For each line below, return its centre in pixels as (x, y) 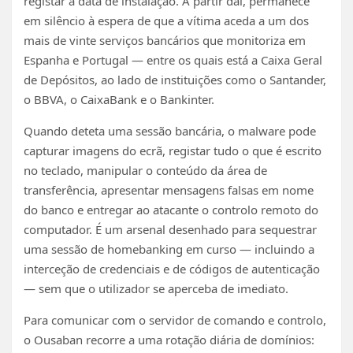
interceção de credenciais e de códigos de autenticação (172, 268)
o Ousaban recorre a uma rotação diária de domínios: (169, 339)
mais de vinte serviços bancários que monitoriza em (165, 40)
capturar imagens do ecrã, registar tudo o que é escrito (173, 150)
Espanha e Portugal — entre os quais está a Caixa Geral (173, 59)
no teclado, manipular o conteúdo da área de (145, 170)
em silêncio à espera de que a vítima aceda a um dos (166, 20)
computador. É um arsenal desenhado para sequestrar (170, 229)
